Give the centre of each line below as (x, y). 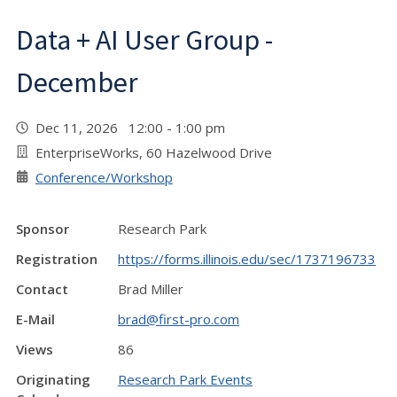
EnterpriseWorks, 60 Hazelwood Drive (154, 153)
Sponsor (43, 229)
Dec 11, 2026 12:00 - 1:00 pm (134, 128)
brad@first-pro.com (179, 319)
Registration (57, 259)
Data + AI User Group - (144, 40)
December (77, 83)
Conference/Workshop (104, 178)
